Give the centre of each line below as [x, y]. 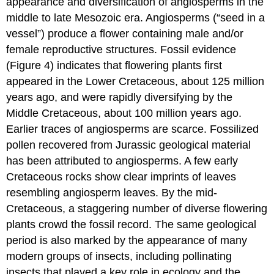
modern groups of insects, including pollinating [119, 256]
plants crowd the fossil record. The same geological [131, 224]
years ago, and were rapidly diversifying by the [120, 97]
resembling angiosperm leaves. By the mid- [112, 192]
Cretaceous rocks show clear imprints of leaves [121, 176]
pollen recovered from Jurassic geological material [129, 145]
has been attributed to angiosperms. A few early [122, 161]
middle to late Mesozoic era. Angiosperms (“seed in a [136, 17]
